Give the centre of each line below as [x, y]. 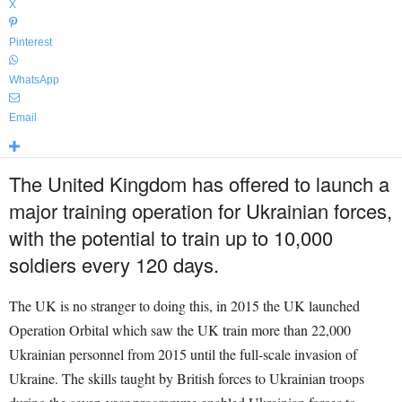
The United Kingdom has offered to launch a [199, 184]
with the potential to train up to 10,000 [171, 237]
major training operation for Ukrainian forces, [201, 210]
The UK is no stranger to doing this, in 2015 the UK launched [184, 306]
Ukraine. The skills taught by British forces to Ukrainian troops [187, 378]
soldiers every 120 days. [114, 264]
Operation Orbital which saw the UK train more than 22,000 [180, 330]
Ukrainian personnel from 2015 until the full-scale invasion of [183, 354]
